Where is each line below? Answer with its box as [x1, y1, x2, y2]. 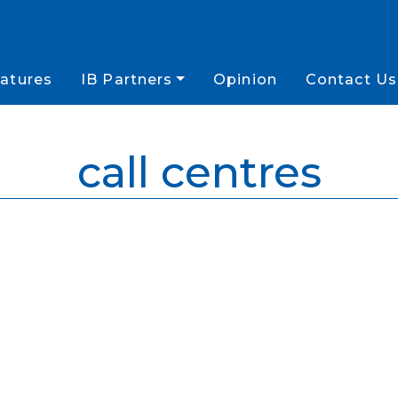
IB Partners [81, 71, 173, 88]
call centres [76, 147, 322, 198]
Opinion [213, 71, 277, 88]
